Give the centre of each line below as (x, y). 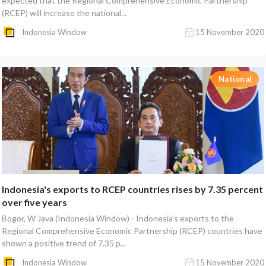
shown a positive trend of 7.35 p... (64, 243)
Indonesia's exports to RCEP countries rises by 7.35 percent (132, 189)
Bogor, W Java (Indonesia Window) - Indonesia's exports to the (118, 218)
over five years (34, 202)
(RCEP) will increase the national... (64, 13)
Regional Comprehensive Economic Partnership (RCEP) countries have (132, 231)
